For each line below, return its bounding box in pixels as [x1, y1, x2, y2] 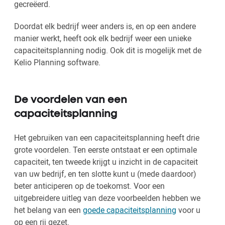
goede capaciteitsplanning [83, 204, 176, 216]
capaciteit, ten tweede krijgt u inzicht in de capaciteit [14, 156, 198, 168]
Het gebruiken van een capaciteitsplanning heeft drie [14, 132, 199, 144]
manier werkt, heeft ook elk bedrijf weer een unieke [14, 33, 191, 44]
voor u [176, 204, 200, 216]
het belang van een [14, 204, 83, 216]
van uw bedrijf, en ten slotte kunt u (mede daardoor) [14, 168, 196, 180]
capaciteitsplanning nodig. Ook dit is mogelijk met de [14, 45, 201, 56]
